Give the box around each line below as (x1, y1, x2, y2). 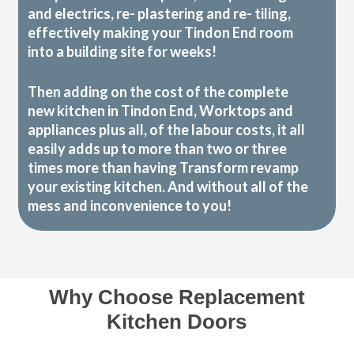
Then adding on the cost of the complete (28, 83, 289, 101)
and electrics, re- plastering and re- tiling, (28, 5, 292, 23)
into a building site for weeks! (28, 43, 217, 61)
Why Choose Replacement (48, 286, 305, 309)
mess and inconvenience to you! (28, 197, 232, 215)
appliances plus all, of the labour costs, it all (28, 121, 306, 139)
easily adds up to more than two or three (28, 140, 288, 158)
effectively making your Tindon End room (28, 24, 294, 42)
